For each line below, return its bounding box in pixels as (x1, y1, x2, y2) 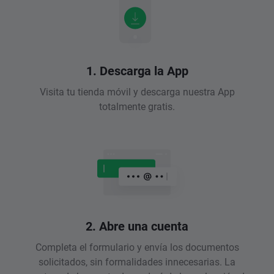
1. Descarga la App (86, 62, 188, 79)
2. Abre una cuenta (86, 218, 188, 234)
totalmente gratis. (99, 100, 175, 113)
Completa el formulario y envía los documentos (35, 240, 239, 254)
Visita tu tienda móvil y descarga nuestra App (39, 85, 235, 98)
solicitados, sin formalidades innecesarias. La (39, 255, 235, 268)
